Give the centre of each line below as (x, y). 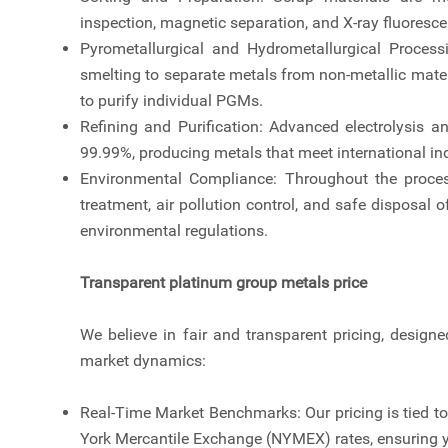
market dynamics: (143, 361)
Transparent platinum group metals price (223, 283)
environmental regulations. (174, 231)
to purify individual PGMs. (171, 101)
